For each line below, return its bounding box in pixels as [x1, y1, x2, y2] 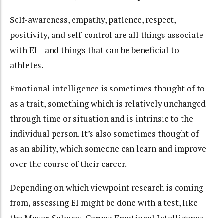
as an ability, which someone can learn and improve [10, 143, 206, 155]
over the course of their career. [10, 158, 127, 170]
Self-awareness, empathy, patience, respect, [10, 14, 176, 25]
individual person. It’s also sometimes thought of [10, 128, 199, 140]
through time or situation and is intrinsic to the [10, 113, 193, 125]
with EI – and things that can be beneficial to [10, 44, 179, 55]
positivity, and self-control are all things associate [10, 29, 203, 40]
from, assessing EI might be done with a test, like [10, 197, 198, 208]
